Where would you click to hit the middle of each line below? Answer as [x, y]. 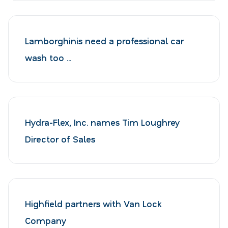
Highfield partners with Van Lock [93, 203]
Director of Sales [60, 139]
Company [46, 220]
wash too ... [48, 57]
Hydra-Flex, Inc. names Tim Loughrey [102, 122]
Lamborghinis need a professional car [104, 40]
